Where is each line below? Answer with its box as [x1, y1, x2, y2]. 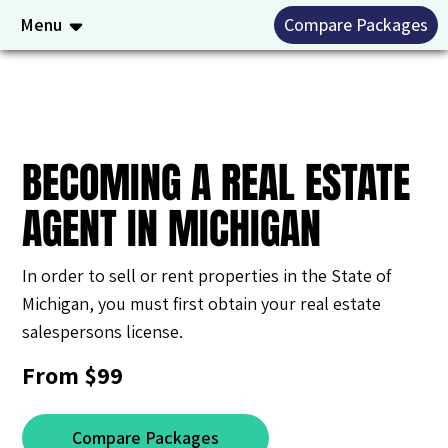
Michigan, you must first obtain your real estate [22, 292, 382, 315]
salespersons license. [22, 320, 184, 343]
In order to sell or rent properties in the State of [22, 264, 392, 287]
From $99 [22, 359, 124, 391]
